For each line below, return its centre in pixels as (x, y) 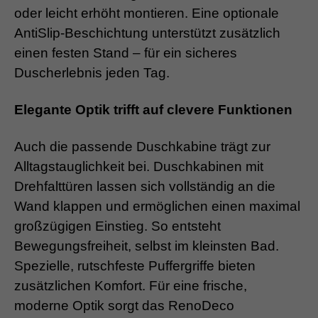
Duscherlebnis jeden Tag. (92, 72)
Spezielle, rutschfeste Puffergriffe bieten (135, 265)
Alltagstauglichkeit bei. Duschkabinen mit (139, 166)
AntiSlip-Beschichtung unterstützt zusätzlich (147, 33)
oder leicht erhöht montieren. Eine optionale (147, 13)
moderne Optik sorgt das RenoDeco (124, 305)
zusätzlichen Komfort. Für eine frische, (131, 285)
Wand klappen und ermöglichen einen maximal (157, 206)
